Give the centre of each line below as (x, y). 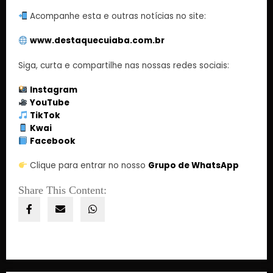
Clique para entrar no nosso (88, 165)
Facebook (53, 141)
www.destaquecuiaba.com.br (97, 41)
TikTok (45, 115)
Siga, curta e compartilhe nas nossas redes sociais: (124, 65)
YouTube (50, 102)
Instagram (54, 90)
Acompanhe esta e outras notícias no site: (117, 16)
